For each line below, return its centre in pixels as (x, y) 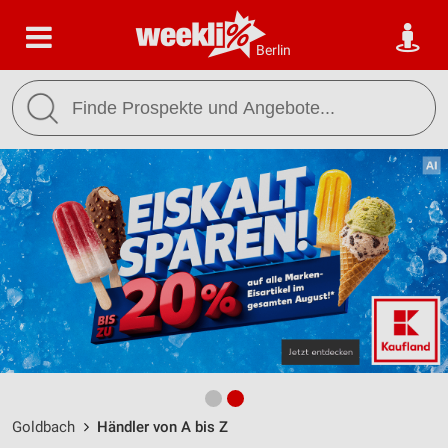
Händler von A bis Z (162, 427)
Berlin (273, 50)
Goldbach (43, 427)
